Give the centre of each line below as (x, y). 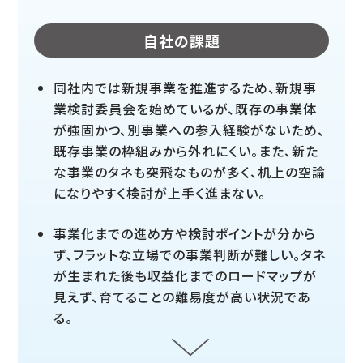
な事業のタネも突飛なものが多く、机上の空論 (190, 172)
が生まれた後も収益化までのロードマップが (186, 276)
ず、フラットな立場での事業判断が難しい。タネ (190, 255)
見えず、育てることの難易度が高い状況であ (183, 297)
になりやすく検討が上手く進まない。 (160, 193)
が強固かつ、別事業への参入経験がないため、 (190, 130)
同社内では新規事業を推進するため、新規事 (186, 88)
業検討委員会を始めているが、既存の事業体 (186, 109)
